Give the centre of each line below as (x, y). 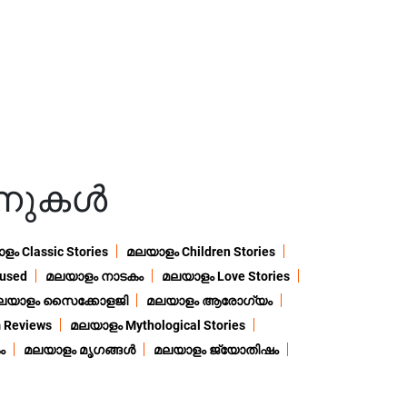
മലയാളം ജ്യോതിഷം (216, 350)
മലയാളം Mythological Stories (157, 326)
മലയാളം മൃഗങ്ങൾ (79, 350)
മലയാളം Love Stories (225, 277)
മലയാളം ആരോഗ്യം (209, 301)
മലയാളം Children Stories (201, 252)
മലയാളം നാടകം (94, 277)
